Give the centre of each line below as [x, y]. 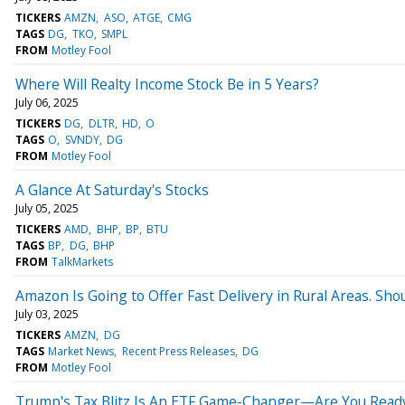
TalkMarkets [83, 261]
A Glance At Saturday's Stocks [112, 189]
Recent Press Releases [178, 351]
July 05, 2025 [47, 208]
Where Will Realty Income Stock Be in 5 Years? [167, 84]
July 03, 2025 [47, 314]
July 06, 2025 [47, 102]
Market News [81, 351]
